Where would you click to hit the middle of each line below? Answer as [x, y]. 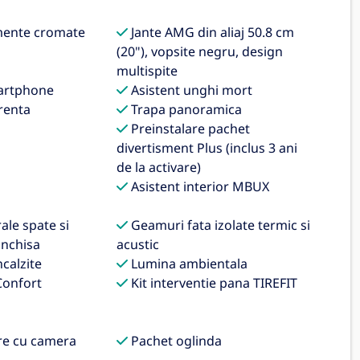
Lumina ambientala [188, 264]
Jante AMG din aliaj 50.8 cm [211, 32]
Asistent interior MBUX [199, 186]
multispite [147, 71]
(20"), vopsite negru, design [200, 51]
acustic [138, 244]
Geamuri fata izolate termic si [219, 225]
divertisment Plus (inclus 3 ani [207, 148]
